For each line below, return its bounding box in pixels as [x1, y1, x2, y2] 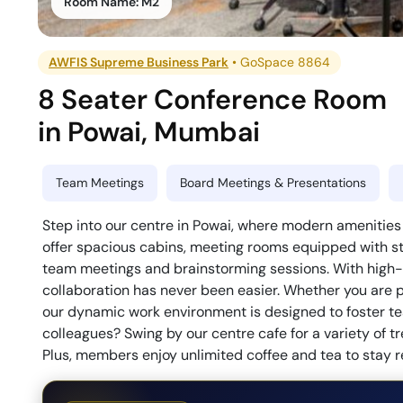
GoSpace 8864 [240, 54, 331, 71]
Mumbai [154, 114, 261, 150]
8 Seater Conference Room [38, 82, 388, 118]
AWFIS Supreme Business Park [49, 54, 229, 71]
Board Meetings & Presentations [180, 175, 366, 192]
